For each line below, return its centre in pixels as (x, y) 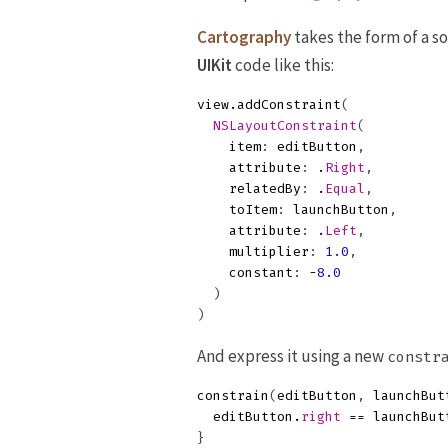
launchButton (341, 209)
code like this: (283, 65)
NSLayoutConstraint (285, 125)
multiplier (269, 251)
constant (261, 272)
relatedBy (265, 188)
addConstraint (289, 104)
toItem (253, 209)
